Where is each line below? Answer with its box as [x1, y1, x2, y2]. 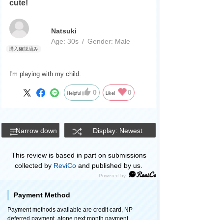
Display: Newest [93, 127, 143, 135]
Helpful [67, 90, 82, 96]
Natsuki [51, 27, 77, 35]
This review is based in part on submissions [11, 151, 146, 160]
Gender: [87, 37, 113, 45]
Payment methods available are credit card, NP [7, 206, 133, 214]
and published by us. [76, 162, 142, 170]
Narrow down [15, 127, 57, 135]
